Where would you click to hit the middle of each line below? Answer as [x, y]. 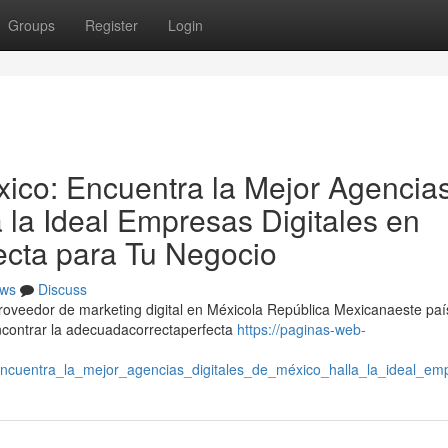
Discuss [62, 289]
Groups [31, 25]
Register [111, 25]
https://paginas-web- [301, 329]
